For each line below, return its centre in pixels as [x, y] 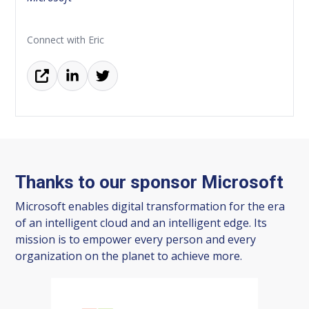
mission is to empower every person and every [136, 239]
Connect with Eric [66, 39]
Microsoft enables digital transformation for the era [150, 206]
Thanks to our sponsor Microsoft [150, 182]
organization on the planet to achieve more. [129, 256]
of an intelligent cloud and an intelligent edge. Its [141, 222]
